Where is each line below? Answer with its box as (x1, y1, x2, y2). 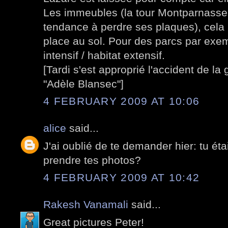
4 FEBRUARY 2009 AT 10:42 (43, 172, 200, 184)
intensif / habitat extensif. (43, 49, 165, 61)
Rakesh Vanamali (43, 198, 128, 211)
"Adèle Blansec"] (43, 77, 124, 90)
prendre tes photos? (43, 154, 141, 166)
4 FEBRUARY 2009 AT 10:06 (43, 95, 200, 107)
